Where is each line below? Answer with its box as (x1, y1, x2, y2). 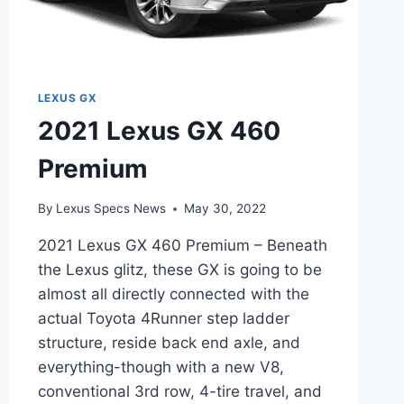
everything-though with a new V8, (37, 358, 284, 377)
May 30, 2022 (183, 201, 266, 216)
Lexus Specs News (55, 201, 166, 216)
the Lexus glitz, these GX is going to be (37, 261, 322, 280)
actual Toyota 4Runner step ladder (37, 309, 289, 328)
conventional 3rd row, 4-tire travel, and (37, 382, 322, 401)
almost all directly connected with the (37, 285, 309, 304)
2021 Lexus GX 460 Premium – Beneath (37, 236, 327, 255)
